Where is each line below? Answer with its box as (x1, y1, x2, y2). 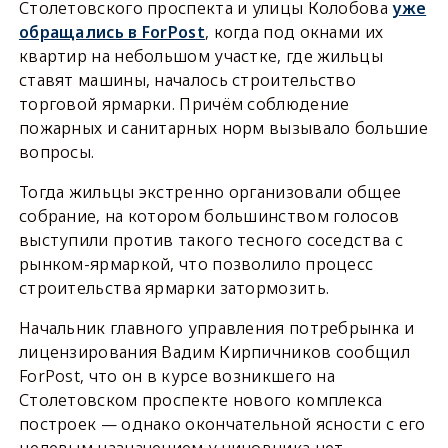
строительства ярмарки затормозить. (18, 276, 330, 299)
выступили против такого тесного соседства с (18, 228, 403, 251)
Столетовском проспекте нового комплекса (18, 388, 383, 411)
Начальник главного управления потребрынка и (18, 316, 414, 339)
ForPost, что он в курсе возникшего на (18, 364, 336, 387)
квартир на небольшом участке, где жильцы (18, 44, 383, 67)
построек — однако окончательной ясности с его (18, 412, 426, 435)
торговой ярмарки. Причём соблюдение (18, 92, 350, 115)
